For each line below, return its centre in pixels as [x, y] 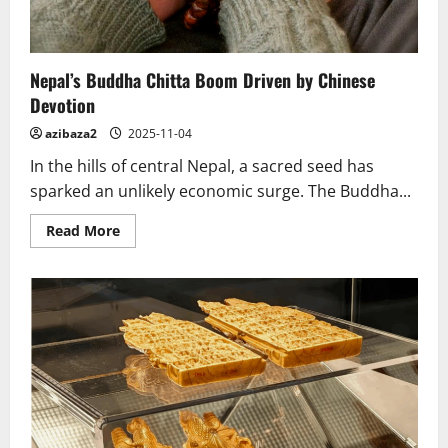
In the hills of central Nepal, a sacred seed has [202, 165]
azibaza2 [71, 133]
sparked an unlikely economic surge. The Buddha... [220, 190]
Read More [83, 230]
